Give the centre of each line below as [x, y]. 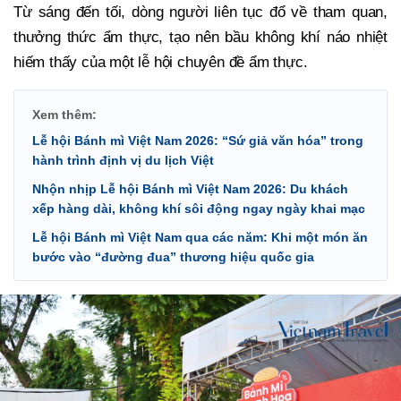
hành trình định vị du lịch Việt [123, 161]
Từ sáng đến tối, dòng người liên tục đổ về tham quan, [200, 13]
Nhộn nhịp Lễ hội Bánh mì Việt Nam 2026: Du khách [190, 189]
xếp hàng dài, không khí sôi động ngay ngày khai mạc [199, 209]
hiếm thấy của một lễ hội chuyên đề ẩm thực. [161, 63]
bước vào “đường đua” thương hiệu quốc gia [173, 257]
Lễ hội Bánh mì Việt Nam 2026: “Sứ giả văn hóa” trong [198, 141]
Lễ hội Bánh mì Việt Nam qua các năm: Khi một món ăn [200, 238]
